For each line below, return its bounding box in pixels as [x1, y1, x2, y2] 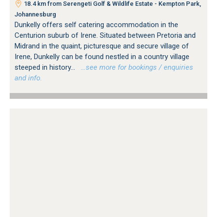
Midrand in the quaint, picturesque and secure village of [15, 41, 189, 50]
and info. [15, 73, 42, 82]
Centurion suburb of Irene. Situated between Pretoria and [15, 31, 196, 40]
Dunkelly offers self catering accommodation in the [15, 20, 178, 29]
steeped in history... [15, 62, 77, 72]
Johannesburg [15, 10, 56, 18]
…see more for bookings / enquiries [77, 62, 193, 72]
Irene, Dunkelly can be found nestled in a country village [15, 52, 189, 61]
